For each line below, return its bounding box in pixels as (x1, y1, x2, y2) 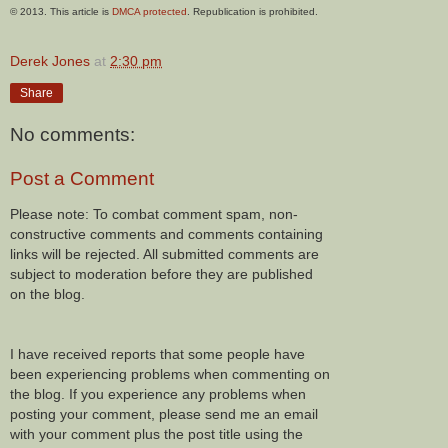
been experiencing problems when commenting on (10, 366, 330, 383)
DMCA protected (112, 5, 187, 17)
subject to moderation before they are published (10, 266, 313, 283)
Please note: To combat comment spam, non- (10, 206, 298, 223)
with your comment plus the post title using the (10, 426, 303, 443)
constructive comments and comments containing (10, 226, 323, 243)
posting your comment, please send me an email (10, 406, 318, 423)
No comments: (10, 124, 135, 146)
